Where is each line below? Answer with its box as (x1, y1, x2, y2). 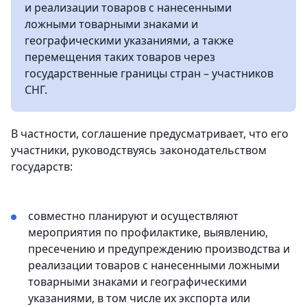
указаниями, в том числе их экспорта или (28, 290, 250, 306)
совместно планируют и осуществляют (28, 208, 238, 223)
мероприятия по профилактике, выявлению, (28, 224, 268, 240)
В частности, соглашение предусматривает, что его (11, 125, 288, 141)
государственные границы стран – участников (25, 65, 273, 81)
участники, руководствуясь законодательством (11, 142, 267, 158)
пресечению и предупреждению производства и (28, 241, 290, 256)
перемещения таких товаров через (25, 49, 215, 64)
